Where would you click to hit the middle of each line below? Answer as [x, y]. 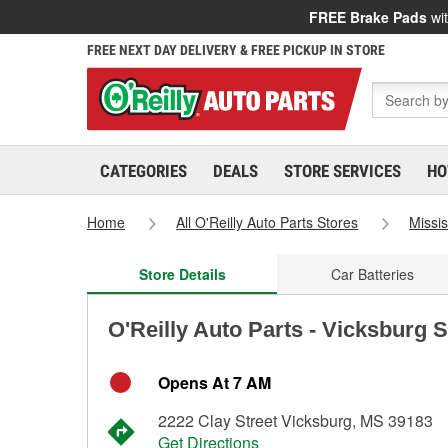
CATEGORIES [143, 171]
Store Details [182, 274]
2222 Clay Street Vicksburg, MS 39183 [295, 420]
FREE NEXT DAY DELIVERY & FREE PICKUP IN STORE [236, 50]
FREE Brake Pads [368, 17]
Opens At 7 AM [214, 382]
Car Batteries [372, 274]
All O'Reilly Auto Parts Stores [267, 222]
